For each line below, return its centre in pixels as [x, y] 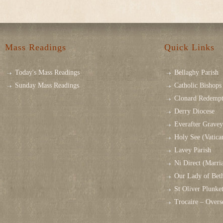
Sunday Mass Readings [47, 85]
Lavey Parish [193, 150]
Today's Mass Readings [47, 72]
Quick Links [189, 48]
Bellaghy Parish [196, 72]
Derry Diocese [194, 111]
